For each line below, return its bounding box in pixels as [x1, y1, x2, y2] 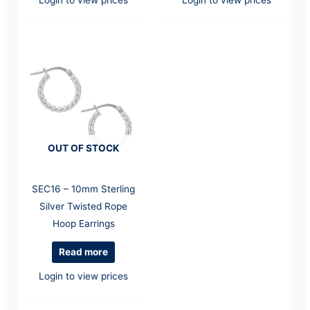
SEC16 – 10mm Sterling [32, 183, 136, 194]
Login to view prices [39, 270, 129, 282]
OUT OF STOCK [48, 142, 120, 154]
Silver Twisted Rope [39, 200, 128, 212]
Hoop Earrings [52, 217, 115, 229]
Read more [59, 246, 109, 258]
